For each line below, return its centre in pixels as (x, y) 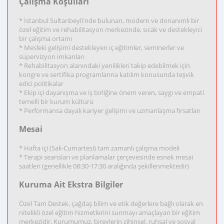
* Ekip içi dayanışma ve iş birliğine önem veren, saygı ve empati (111, 92)
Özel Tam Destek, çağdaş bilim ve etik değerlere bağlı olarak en (111, 203)
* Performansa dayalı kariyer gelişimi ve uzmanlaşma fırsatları (110, 110)
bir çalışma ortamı (45, 38)
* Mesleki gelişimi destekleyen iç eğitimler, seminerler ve (101, 47)
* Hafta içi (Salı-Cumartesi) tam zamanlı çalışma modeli (99, 148)
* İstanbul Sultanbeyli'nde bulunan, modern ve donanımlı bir (109, 20)
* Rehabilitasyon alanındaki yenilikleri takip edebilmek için (104, 65)
